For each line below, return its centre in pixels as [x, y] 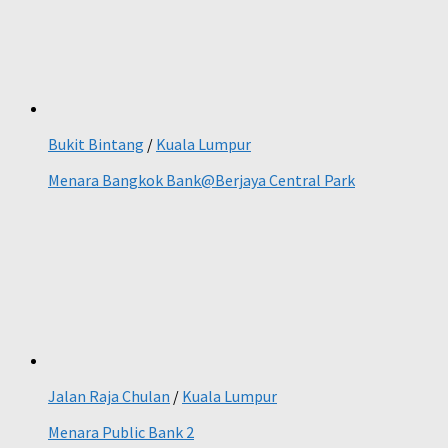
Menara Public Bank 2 [121, 432]
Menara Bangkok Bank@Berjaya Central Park [201, 180]
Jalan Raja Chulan [109, 396]
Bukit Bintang [96, 144]
